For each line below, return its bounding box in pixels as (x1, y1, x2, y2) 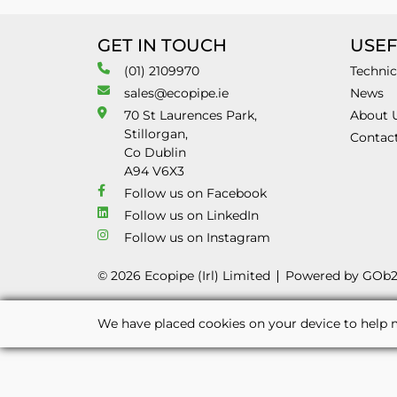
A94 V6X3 (124, 163, 184, 179)
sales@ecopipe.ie (124, 85, 229, 101)
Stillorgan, (124, 126, 188, 142)
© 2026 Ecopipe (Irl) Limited (97, 267, 270, 284)
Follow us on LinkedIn (124, 207, 259, 223)
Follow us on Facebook (124, 185, 267, 201)
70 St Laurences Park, (124, 107, 257, 123)
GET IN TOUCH (97, 35, 227, 56)
